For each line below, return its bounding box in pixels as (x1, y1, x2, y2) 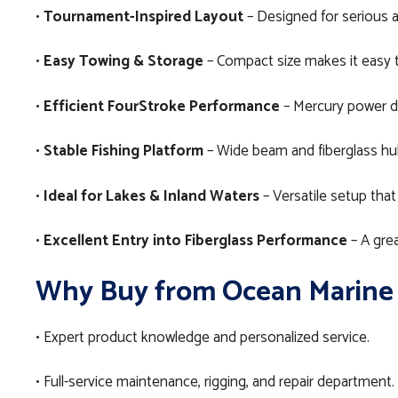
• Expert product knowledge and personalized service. (36, 324, 370, 350)
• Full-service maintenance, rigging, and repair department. (36, 370, 394, 395)
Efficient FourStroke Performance (44, 93, 280, 119)
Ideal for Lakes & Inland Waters (44, 183, 259, 209)
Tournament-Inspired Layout (44, 4, 243, 29)
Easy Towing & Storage (44, 49, 203, 75)
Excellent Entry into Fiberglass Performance (44, 228, 347, 254)
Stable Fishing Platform (44, 139, 203, 164)
